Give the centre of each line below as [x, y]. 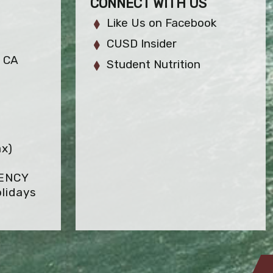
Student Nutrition [154, 64]
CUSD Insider [142, 44]
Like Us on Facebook [162, 23]
